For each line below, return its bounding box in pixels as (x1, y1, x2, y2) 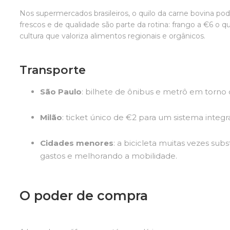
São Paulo (40, 86, 82, 97)
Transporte (20, 63, 86, 77)
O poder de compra (20, 187, 148, 203)
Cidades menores (40, 138, 114, 148)
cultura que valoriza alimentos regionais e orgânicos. (20, 31, 206, 41)
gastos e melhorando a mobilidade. (40, 150, 178, 161)
